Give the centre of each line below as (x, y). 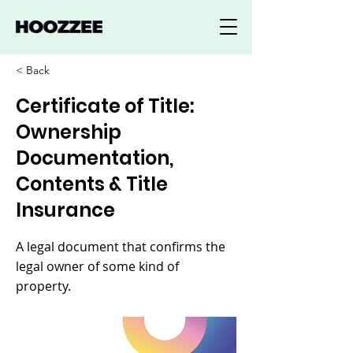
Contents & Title (92, 184)
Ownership (69, 132)
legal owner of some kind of (97, 266)
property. (43, 286)
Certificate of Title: (105, 106)
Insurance (65, 210)
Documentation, (95, 158)
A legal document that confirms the (121, 247)
